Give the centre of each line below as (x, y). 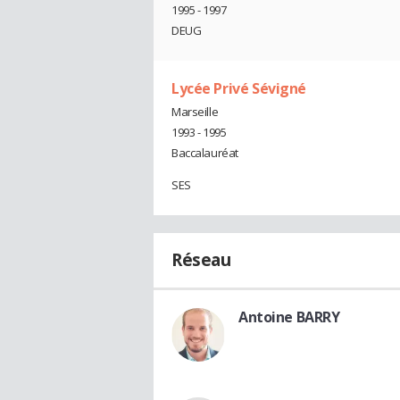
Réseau (201, 259)
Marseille (195, 111)
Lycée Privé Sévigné (239, 89)
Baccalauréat (205, 152)
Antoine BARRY (289, 317)
